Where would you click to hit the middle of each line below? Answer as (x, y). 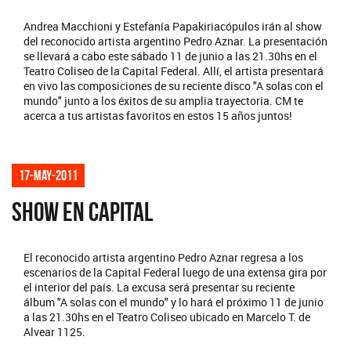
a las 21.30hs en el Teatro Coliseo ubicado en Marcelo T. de (167, 317)
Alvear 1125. (54, 331)
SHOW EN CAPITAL (83, 212)
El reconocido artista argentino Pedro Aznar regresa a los (163, 257)
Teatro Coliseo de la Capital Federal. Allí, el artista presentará (174, 71)
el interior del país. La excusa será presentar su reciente (159, 287)
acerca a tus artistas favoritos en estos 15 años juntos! (158, 115)
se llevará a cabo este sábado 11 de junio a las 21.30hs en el (170, 56)
